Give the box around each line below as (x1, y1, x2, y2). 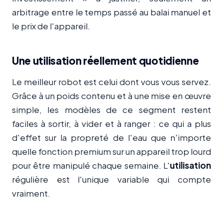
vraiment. (12, 187, 50, 199)
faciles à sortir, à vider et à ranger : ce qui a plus (12, 117, 211, 129)
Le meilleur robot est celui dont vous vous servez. (12, 76, 211, 87)
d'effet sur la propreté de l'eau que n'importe (12, 131, 211, 143)
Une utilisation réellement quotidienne (12, 54, 199, 67)
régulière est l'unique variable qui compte (12, 173, 211, 185)
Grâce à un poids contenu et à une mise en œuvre (12, 90, 211, 101)
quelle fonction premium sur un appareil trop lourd (12, 145, 211, 157)
